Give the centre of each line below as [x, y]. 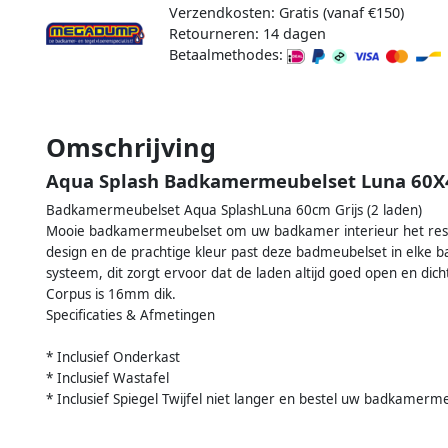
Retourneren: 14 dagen [247, 34]
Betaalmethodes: [227, 55]
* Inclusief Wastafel [107, 377]
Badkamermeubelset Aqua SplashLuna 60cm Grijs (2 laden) [234, 209]
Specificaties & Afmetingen [130, 314]
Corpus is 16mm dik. [111, 293]
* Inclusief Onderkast [113, 356]
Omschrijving [131, 146]
